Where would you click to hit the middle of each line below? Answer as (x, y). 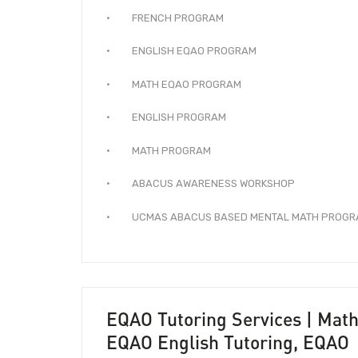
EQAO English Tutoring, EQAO (228, 342)
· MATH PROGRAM (159, 150)
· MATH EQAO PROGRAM (174, 84)
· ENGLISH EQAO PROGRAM (181, 51)
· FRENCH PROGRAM (165, 18)
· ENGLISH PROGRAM (166, 117)
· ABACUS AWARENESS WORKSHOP (201, 183)
